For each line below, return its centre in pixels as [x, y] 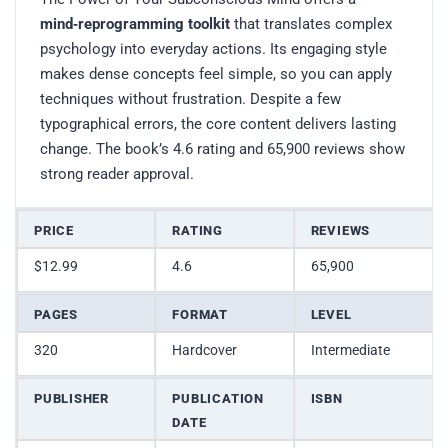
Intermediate [350, 350]
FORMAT [200, 315]
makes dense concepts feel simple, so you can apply [216, 74]
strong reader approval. [117, 174]
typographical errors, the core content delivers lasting [218, 124]
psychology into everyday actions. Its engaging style [213, 49]
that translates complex [311, 24]
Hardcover [205, 350]
